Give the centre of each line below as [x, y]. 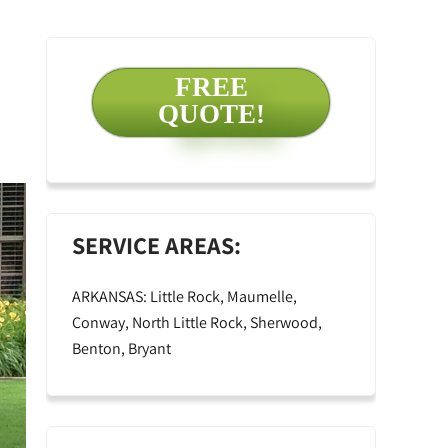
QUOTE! [211, 114]
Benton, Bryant [121, 348]
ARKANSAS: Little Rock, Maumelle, [184, 296]
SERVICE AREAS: [156, 245]
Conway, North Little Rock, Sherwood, [197, 322]
